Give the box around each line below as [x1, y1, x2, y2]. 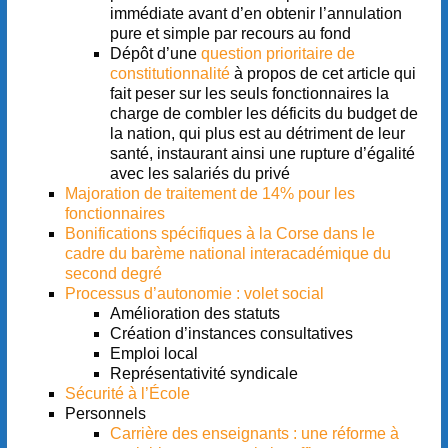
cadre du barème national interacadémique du [64, 245, 391, 263]
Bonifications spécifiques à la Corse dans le [64, 225, 375, 243]
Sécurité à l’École [64, 385, 190, 403]
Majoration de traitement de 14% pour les [64, 185, 355, 203]
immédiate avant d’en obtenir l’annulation [109, 5, 402, 23]
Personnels [64, 405, 146, 423]
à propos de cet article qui [233, 65, 416, 83]
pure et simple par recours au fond [109, 25, 351, 43]
